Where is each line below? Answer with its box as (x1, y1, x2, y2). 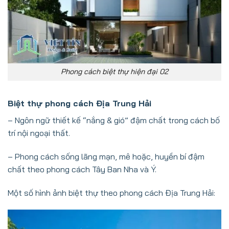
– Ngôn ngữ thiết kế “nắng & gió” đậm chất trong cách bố (8, 115, 220, 126)
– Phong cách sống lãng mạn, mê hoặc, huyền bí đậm (8, 151, 204, 162)
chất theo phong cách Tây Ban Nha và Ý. (8, 164, 156, 174)
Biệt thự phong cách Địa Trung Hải (8, 98, 151, 109)
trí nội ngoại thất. (8, 128, 70, 139)
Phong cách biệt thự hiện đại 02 (61, 67, 168, 77)
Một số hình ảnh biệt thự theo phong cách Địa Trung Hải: (8, 187, 215, 198)
